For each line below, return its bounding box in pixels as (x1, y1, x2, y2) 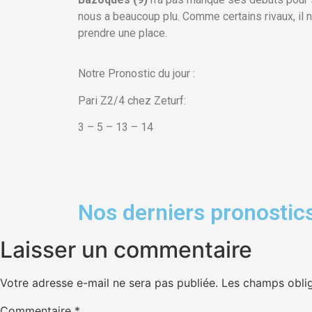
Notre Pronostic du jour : (78, 67, 195, 81)
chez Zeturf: (127, 93, 186, 107)
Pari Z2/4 (78, 93, 127, 107)
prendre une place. (78, 26, 167, 40)
